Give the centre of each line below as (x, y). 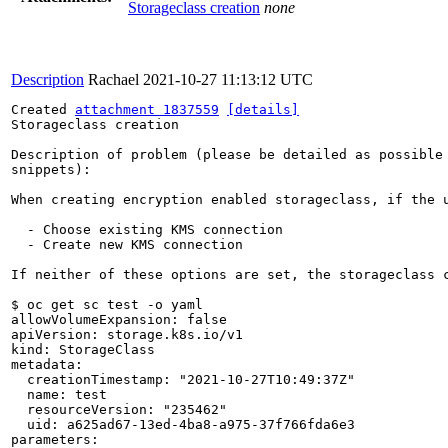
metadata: (47, 364)
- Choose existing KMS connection (147, 229)
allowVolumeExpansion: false (119, 319)
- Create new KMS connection (127, 244)
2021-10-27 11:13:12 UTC (228, 79)
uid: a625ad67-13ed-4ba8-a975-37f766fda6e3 (183, 424)
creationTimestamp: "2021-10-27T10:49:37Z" (183, 379)
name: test (59, 394)
